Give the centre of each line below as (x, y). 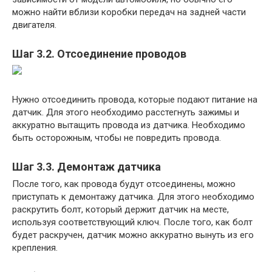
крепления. (35, 247)
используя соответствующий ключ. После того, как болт (132, 222)
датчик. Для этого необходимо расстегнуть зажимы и (126, 112)
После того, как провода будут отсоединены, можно (124, 184)
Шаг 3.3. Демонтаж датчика (87, 166)
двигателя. (34, 25)
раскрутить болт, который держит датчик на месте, (121, 209)
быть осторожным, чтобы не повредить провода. (117, 138)
